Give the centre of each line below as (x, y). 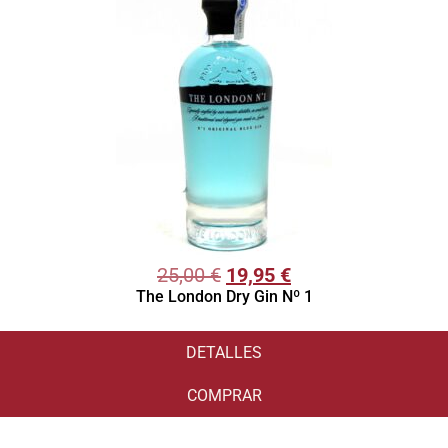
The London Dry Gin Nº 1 (224, 297)
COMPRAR (224, 396)
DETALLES (224, 353)
